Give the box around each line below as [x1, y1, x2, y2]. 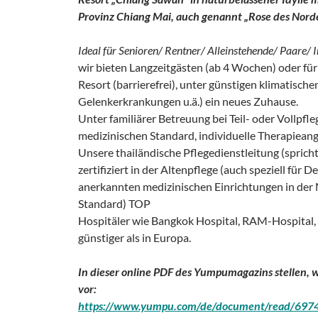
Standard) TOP [78, 196, 150, 210]
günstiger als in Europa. [78, 230, 191, 244]
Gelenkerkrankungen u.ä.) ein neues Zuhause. [78, 94, 298, 108]
